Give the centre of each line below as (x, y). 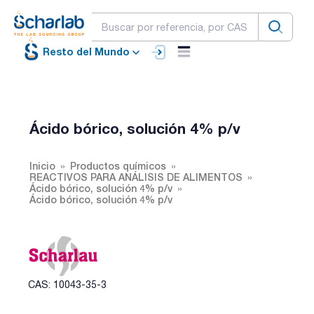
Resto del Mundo (86, 52)
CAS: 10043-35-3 (67, 284)
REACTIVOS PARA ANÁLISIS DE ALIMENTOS (136, 177)
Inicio (42, 165)
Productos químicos (118, 165)
